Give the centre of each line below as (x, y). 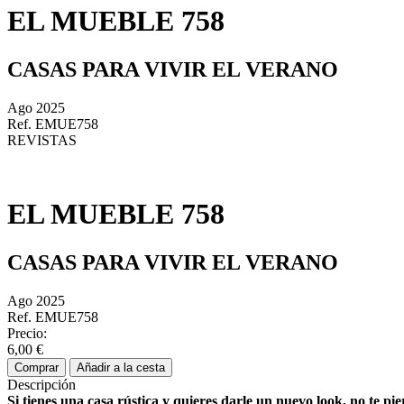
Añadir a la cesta (121, 367)
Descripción (41, 384)
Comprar (37, 367)
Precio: (27, 333)
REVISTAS (42, 140)
